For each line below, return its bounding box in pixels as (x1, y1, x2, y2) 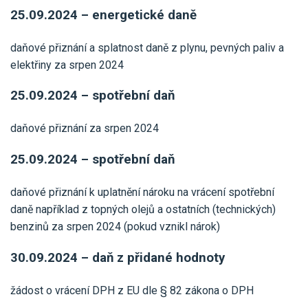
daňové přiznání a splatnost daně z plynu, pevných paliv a (10, 41, 284, 54)
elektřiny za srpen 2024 (10, 58, 124, 71)
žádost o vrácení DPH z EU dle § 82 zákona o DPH (10, 283, 254, 297)
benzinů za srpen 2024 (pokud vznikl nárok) (10, 220, 220, 234)
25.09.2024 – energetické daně (10, 7, 197, 23)
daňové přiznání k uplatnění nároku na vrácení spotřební (10, 186, 274, 199)
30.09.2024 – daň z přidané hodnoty (10, 250, 225, 265)
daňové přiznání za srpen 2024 (10, 122, 159, 135)
